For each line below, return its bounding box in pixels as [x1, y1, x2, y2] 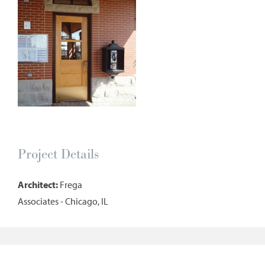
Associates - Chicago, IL [18, 195, 108, 208]
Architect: [18, 179, 60, 191]
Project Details [18, 146, 99, 164]
